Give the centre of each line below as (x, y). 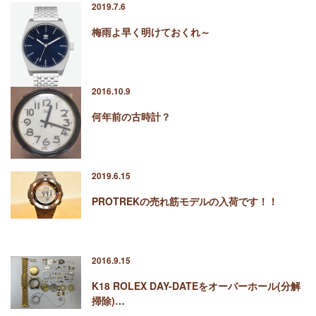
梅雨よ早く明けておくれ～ (151, 32)
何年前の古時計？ (131, 117)
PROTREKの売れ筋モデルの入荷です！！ (185, 201)
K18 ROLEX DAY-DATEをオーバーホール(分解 (196, 286)
